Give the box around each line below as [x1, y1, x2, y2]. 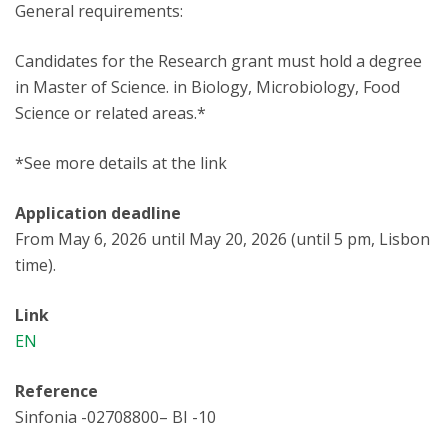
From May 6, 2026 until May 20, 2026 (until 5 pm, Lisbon [15, 228, 430, 250]
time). [15, 254, 56, 276]
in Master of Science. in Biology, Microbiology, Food [15, 76, 400, 98]
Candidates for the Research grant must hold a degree [15, 50, 422, 72]
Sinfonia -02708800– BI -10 [15, 406, 216, 428]
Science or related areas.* [15, 102, 206, 124]
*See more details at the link [15, 152, 227, 174]
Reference [15, 380, 98, 402]
